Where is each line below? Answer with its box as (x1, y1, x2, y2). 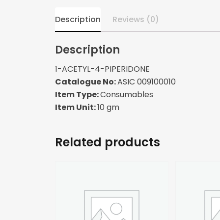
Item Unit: (55, 102, 97, 113)
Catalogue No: (55, 76, 117, 88)
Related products (55, 134, 160, 151)
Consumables (100, 89, 153, 101)
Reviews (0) (112, 14, 159, 26)
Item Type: (55, 89, 100, 101)
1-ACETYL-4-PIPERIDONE (55, 63, 150, 75)
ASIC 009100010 (117, 76, 176, 88)
